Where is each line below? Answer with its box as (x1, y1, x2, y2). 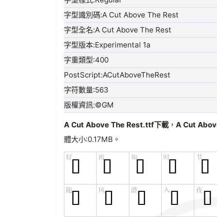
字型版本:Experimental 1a (64, 40, 151, 50)
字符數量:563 (64, 85, 109, 95)
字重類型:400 (64, 55, 109, 65)
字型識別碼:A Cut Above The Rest (64, 10, 179, 20)
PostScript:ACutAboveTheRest (64, 70, 171, 80)
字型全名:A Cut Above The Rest (64, 25, 172, 35)
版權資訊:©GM (64, 100, 114, 110)
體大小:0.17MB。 (64, 135, 121, 144)
